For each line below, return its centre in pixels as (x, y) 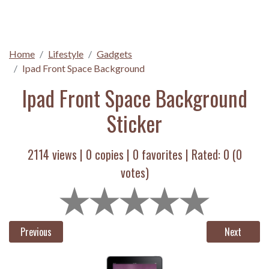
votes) (134, 172)
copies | (112, 154)
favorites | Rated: (181, 154)
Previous (36, 232)
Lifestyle (66, 54)
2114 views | (56, 154)
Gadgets (114, 54)
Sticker (134, 123)
